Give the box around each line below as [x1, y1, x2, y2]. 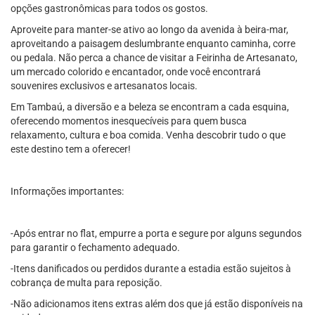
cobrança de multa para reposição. [11, 277, 162, 288]
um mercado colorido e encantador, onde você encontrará [11, 66, 261, 77]
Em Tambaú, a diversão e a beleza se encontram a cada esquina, [11, 101, 289, 112]
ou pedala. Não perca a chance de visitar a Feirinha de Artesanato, [11, 52, 297, 63]
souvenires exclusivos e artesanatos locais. [11, 80, 198, 91]
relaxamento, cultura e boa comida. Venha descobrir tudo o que [11, 129, 285, 141]
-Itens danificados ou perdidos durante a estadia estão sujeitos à [11, 263, 291, 274]
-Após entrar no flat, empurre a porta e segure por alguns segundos [11, 228, 302, 239]
